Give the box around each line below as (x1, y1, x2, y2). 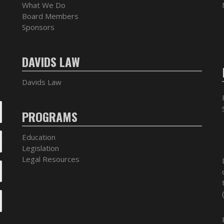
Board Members (22, 11, 78, 21)
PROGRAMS (22, 107, 77, 125)
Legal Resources (22, 154, 79, 164)
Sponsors (22, 22, 54, 32)
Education (22, 132, 55, 142)
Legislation (22, 143, 59, 153)
